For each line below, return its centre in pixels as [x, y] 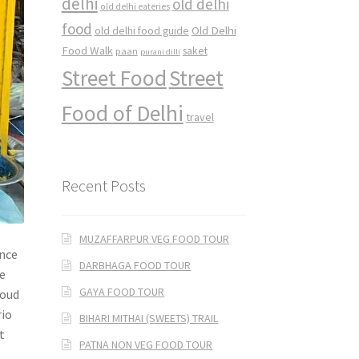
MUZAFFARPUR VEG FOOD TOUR [155, 238]
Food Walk [87, 50]
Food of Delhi [122, 114]
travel [200, 117]
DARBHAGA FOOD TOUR [135, 265]
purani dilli [160, 52]
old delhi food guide [141, 31]
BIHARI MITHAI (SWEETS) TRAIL [149, 318]
